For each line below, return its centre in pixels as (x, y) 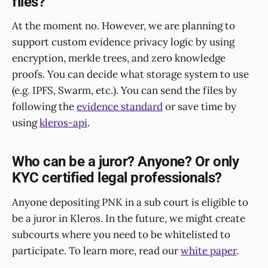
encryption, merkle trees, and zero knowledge (119, 58)
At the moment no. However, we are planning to (124, 26)
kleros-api (63, 123)
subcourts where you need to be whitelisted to (121, 235)
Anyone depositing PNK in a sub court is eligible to (130, 202)
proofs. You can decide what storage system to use (130, 74)
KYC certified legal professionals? (117, 178)
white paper (208, 251)
